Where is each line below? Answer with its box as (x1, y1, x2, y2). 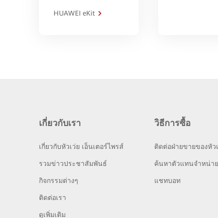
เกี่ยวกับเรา (39, 117, 81, 128)
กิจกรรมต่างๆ (39, 176, 78, 184)
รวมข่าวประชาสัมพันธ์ (39, 159, 107, 167)
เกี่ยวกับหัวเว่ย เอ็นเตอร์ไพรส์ (39, 142, 124, 150)
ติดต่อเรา (39, 193, 66, 201)
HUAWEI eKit (54, 9, 95, 17)
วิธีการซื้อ (154, 117, 191, 128)
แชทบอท (154, 176, 181, 184)
